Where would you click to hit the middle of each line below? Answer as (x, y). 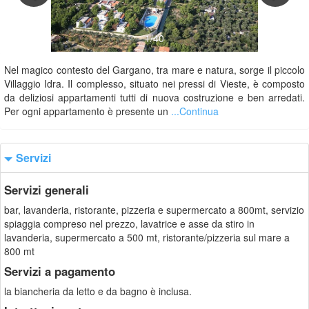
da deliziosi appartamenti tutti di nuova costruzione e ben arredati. (154, 97)
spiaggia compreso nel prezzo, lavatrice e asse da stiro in (129, 223)
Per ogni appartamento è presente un (88, 111)
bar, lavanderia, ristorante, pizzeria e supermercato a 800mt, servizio (154, 210)
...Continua (195, 111)
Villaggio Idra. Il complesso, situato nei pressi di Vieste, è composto (154, 83)
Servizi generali (47, 190)
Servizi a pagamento (60, 271)
